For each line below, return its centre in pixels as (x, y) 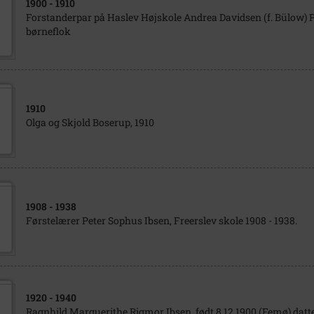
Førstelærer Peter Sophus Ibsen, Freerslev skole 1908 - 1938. (161, 220)
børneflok (48, 31)
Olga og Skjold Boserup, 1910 (90, 122)
